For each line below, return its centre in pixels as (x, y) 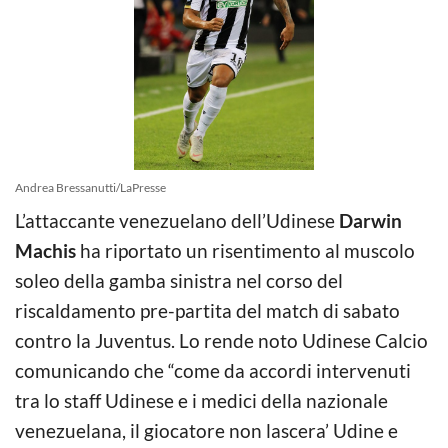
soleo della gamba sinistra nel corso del (179, 280)
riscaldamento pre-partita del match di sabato (207, 310)
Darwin (370, 220)
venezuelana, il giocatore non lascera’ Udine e (206, 430)
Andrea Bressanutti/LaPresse (90, 187)
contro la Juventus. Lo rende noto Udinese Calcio (221, 340)
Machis (45, 250)
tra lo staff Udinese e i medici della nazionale (201, 400)
